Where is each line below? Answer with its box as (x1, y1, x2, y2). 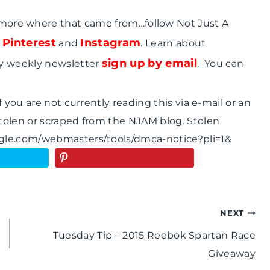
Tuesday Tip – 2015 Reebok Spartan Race (52, 230, 256, 242)
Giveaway (208, 248, 256, 260)
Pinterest (2, 36, 56, 50)
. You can (196, 58, 244, 70)
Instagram (80, 36, 141, 50)
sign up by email (101, 57, 197, 71)
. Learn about (140, 37, 206, 49)
